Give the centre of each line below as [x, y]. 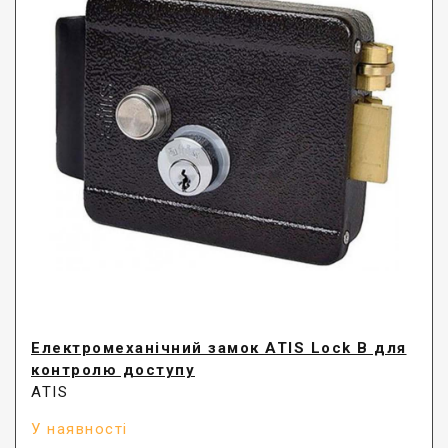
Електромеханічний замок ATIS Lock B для [219, 348]
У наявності [79, 429]
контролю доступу [113, 370]
